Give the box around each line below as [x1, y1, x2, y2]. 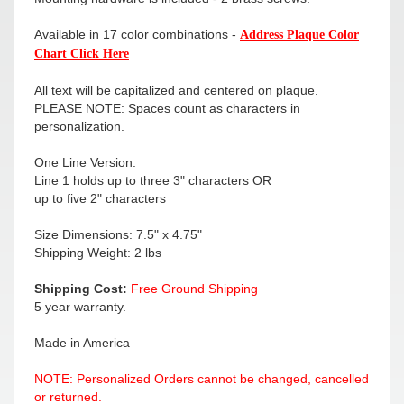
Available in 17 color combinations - [34, 27, 240, 42]
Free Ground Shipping [131, 281, 258, 297]
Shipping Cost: [34, 281, 127, 297]
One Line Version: [34, 155, 136, 170]
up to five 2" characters [34, 191, 166, 207]
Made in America [34, 335, 130, 351]
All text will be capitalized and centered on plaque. [34, 83, 318, 98]
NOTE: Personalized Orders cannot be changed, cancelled [34, 372, 369, 387]
